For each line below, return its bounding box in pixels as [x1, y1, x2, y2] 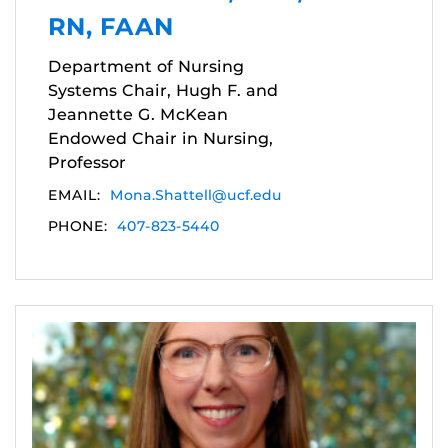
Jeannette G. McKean [48, 105, 228, 125]
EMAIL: [48, 186, 100, 205]
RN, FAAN [48, 12, 174, 42]
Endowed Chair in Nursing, [48, 129, 273, 149]
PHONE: [48, 217, 107, 236]
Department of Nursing [48, 57, 244, 77]
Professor [48, 153, 126, 173]
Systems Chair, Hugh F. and [48, 81, 278, 101]
